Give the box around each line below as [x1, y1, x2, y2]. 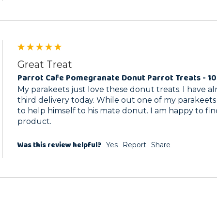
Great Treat [17, 58, 72, 70]
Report [123, 140, 146, 150]
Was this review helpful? [17, 139, 101, 152]
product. [17, 117, 51, 126]
